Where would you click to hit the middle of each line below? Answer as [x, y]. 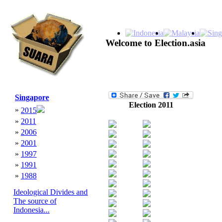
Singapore [32, 97]
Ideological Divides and [51, 192]
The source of [35, 201]
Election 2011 [151, 105]
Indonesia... [31, 210]
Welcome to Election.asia [156, 43]
